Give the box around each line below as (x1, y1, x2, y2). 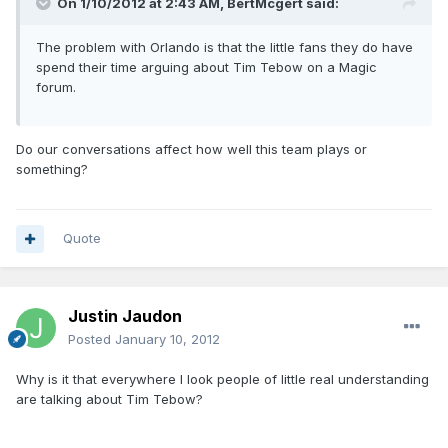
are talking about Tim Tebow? (16, 391, 203, 408)
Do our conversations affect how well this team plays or (16, 141, 367, 158)
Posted (68, 331, 115, 348)
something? (16, 161, 88, 178)
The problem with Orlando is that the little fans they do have (36, 39, 413, 56)
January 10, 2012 (115, 331, 220, 348)
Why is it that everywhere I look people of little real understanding (16, 371, 429, 388)
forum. (36, 79, 76, 96)
